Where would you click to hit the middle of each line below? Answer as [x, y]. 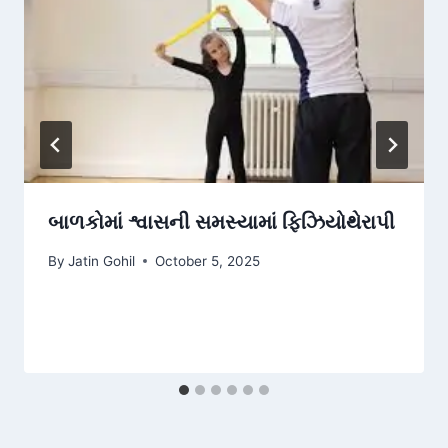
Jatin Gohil [102, 260]
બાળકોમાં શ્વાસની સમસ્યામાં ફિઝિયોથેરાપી [221, 222]
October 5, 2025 [208, 260]
